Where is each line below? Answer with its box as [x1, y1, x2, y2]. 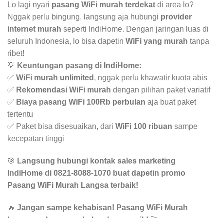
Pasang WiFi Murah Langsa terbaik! [7, 181, 138, 190]
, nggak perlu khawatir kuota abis [94, 73, 207, 82]
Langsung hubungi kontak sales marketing [17, 157, 176, 165]
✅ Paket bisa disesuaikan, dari [7, 122, 115, 131]
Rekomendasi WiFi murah [16, 86, 111, 94]
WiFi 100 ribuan [115, 122, 172, 131]
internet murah [7, 25, 61, 34]
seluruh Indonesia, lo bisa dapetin [7, 37, 126, 46]
